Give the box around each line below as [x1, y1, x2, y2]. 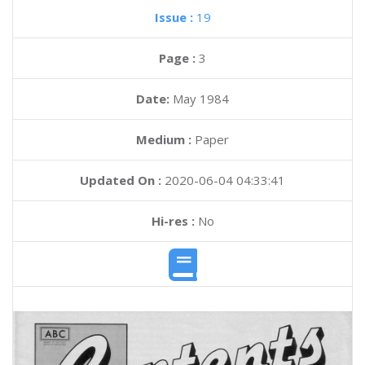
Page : [159, 50, 199, 66]
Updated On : [80, 172, 161, 188]
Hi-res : [151, 213, 195, 229]
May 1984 [173, 90, 229, 107]
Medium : [136, 131, 191, 147]
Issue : [154, 9, 196, 25]
